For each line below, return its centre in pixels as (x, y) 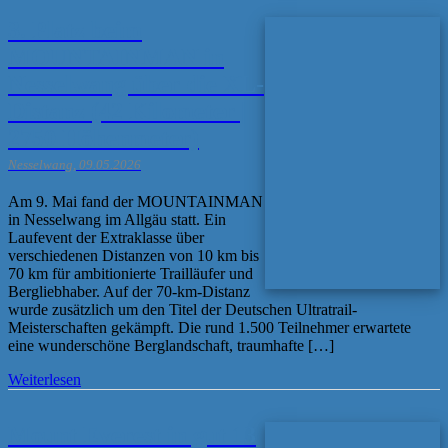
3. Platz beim (75, 29)
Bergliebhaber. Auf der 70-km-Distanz (129, 291)
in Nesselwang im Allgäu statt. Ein (117, 219)
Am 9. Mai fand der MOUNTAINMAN (135, 201)
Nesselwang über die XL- (136, 83)
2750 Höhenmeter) (103, 137)
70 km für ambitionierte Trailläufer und (130, 273)
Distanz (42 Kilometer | (127, 110)
